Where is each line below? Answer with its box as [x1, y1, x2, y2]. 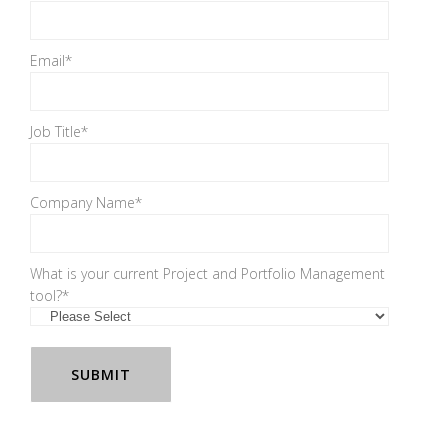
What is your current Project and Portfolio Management [30, 264, 385, 284]
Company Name [30, 193, 135, 213]
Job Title [30, 122, 81, 142]
